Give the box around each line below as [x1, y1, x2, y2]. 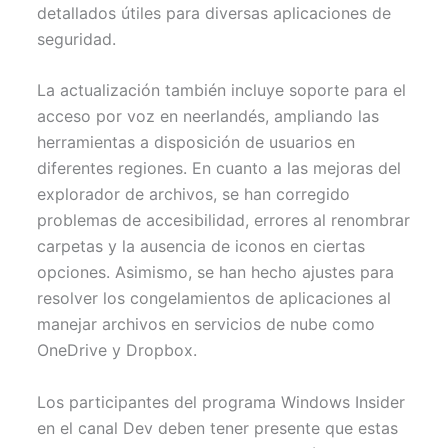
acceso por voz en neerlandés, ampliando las [37, 106, 380, 127]
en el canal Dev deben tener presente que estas [37, 417, 399, 438]
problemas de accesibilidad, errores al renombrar [37, 210, 411, 231]
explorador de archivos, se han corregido [37, 184, 351, 205]
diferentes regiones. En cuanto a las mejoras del [37, 158, 402, 179]
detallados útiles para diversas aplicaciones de [37, 2, 392, 23]
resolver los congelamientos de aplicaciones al [37, 288, 392, 309]
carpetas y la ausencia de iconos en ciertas [37, 236, 366, 257]
